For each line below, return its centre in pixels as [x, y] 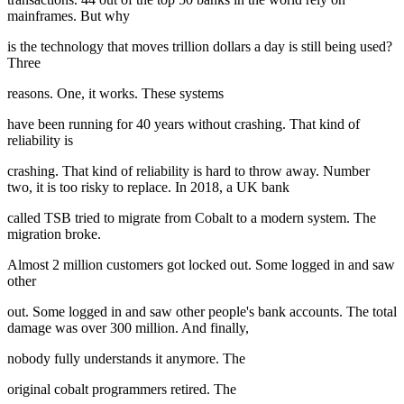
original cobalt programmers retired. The [122, 390]
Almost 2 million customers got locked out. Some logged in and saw [201, 265]
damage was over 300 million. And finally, [128, 328]
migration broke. [54, 234]
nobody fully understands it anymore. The [126, 359]
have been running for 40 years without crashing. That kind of [184, 124]
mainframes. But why [69, 16]
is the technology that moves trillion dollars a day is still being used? [200, 47]
